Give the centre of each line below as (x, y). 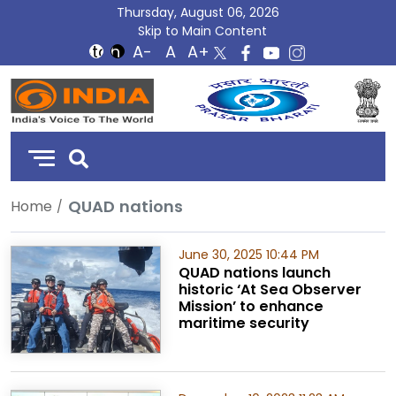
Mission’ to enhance (251, 306)
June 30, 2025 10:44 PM (248, 255)
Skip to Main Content (202, 31)
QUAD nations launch (254, 273)
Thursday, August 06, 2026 (198, 12)
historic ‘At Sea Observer (270, 289)
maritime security (244, 323)
